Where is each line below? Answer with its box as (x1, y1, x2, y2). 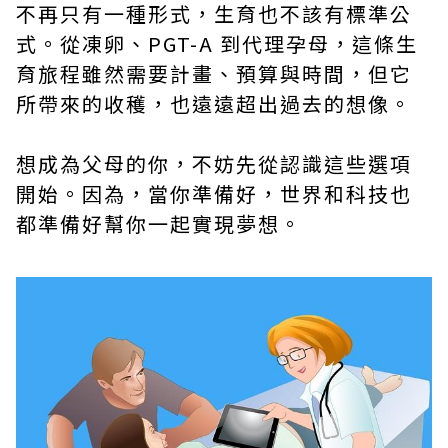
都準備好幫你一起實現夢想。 (16, 208, 302, 238)
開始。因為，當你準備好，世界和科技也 (16, 178, 412, 208)
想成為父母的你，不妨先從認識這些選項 (16, 148, 412, 178)
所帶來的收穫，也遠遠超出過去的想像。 (16, 88, 412, 118)
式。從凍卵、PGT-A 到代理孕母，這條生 (16, 28, 418, 58)
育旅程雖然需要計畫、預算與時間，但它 (16, 58, 412, 88)
